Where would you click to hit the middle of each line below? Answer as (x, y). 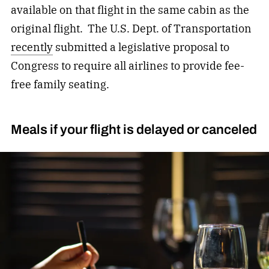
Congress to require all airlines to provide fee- (127, 65)
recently (32, 47)
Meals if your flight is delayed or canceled (134, 130)
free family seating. (60, 84)
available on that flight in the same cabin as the (130, 10)
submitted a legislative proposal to (141, 47)
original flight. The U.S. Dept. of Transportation (131, 28)
